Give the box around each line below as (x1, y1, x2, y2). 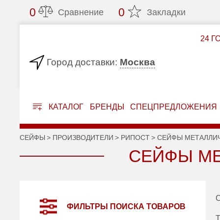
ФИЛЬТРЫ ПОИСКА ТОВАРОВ (67, 202, 186, 211)
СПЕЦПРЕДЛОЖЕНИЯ (130, 103, 218, 111)
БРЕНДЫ (89, 103, 124, 111)
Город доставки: (47, 57, 118, 67)
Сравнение (58, 7, 104, 17)
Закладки (147, 7, 186, 17)
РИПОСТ (121, 134, 150, 141)
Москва (120, 56, 156, 67)
